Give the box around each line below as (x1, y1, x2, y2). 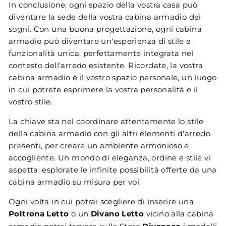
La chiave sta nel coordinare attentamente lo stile (9, 117, 204, 127)
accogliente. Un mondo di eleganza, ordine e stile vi (9, 153, 211, 163)
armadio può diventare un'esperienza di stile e (9, 36, 191, 46)
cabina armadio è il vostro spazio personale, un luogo (9, 73, 217, 83)
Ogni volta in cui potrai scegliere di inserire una (9, 197, 194, 207)
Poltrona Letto (9, 209, 69, 219)
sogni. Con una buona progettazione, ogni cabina (9, 24, 202, 34)
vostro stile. (9, 97, 52, 107)
